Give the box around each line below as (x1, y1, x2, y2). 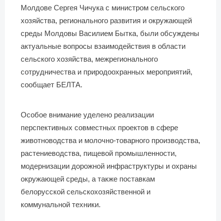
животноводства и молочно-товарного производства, (21, 136, 200, 145)
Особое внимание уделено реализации (21, 110, 154, 119)
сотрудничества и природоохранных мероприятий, (21, 68, 192, 76)
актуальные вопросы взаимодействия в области (21, 42, 185, 50)
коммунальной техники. (21, 200, 101, 209)
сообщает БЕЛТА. (21, 80, 82, 89)
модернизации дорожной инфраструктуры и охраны (21, 162, 197, 170)
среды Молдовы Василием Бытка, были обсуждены (21, 29, 199, 37)
